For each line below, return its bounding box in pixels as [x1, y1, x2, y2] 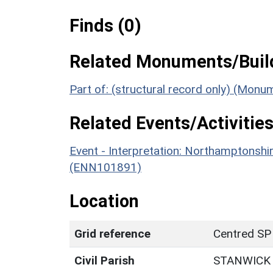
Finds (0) [69, 15, 141, 36]
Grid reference [74, 226, 151, 241]
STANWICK [213, 253, 271, 268]
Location [69, 190, 139, 211]
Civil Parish [74, 253, 135, 268]
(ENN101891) [69, 160, 141, 174]
